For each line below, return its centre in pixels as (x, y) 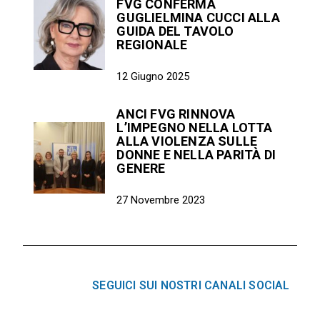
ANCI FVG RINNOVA (176, 114)
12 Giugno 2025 (153, 76)
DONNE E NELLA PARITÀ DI (196, 154)
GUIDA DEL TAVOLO (175, 31)
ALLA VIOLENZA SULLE (187, 141)
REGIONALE (152, 44)
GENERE (141, 168)
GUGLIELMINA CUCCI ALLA (198, 17)
